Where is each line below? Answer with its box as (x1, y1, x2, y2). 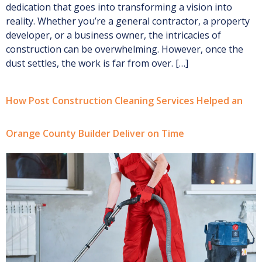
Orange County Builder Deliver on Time (6, 127, 184, 140)
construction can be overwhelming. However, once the (6, 42, 243, 56)
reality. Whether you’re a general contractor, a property (6, 14, 250, 27)
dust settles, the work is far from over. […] (6, 56, 188, 70)
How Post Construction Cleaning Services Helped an (6, 94, 243, 108)
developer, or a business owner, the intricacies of (6, 28, 221, 42)
